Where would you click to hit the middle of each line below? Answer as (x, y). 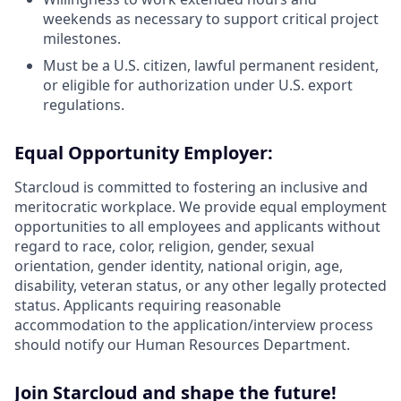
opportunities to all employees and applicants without (197, 226)
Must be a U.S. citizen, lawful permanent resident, (211, 65)
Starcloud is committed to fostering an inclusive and (191, 187)
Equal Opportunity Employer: (144, 153)
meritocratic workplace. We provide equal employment (200, 207)
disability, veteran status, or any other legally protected (200, 286)
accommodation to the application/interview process (194, 325)
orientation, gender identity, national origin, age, (179, 266)
